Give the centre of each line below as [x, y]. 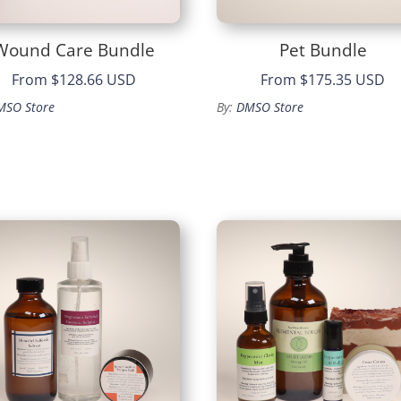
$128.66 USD [94, 80]
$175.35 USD [343, 80]
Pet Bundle [323, 50]
